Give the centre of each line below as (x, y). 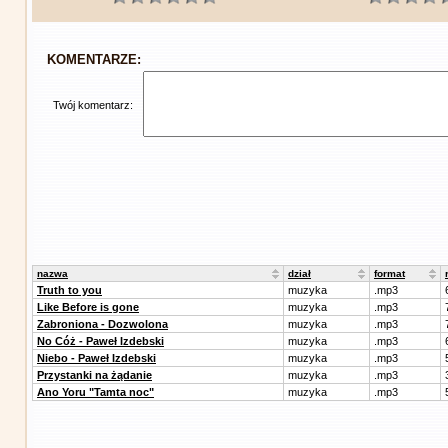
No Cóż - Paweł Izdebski (100, 341)
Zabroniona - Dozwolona (102, 324)
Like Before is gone (88, 307)
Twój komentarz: (93, 105)
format (389, 274)
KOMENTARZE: (94, 60)
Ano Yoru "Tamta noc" (95, 392)
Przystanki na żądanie (94, 375)
